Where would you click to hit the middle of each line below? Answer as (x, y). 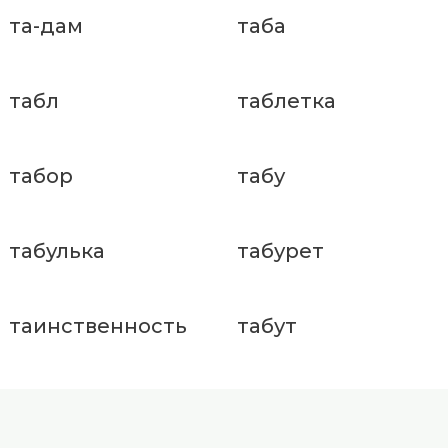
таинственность (98, 326)
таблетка (286, 101)
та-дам (46, 26)
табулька (57, 251)
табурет (280, 251)
